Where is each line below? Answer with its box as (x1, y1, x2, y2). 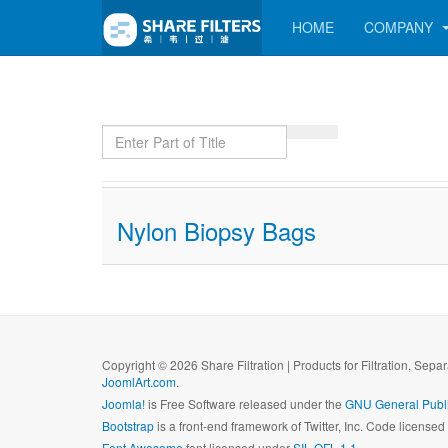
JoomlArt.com (102, 373, 176, 390)
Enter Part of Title (101, 124, 224, 144)
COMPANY (364, 17, 437, 37)
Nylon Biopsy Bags (117, 213, 316, 248)
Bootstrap (102, 417, 154, 434)
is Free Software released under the (145, 395, 345, 412)
